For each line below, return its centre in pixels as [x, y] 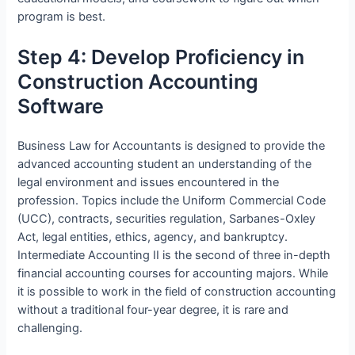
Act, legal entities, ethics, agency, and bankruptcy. [153, 237]
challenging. [50, 328]
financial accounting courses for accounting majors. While [173, 274]
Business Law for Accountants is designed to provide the [172, 146]
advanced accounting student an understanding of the [165, 164]
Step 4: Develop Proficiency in [161, 57]
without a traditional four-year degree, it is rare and [153, 310]
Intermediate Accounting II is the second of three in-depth [174, 256]
